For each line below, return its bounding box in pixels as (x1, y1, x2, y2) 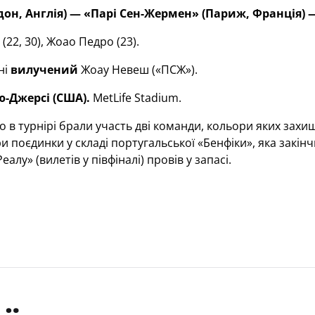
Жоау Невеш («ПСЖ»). (77, 62, 198, 77)
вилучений (10, 62, 78, 77)
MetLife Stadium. (89, 90, 181, 105)
